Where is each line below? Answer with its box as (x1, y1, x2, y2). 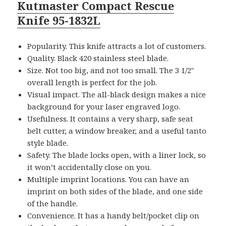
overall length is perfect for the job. (27, 77, 157, 87)
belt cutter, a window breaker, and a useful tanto (27, 125, 207, 136)
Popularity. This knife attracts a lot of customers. (27, 40, 206, 51)
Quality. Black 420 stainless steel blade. (27, 52, 169, 63)
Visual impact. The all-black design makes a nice (27, 89, 206, 99)
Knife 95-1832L (17, 12, 101, 28)
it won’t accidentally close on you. (27, 161, 152, 172)
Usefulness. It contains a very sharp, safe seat (27, 113, 194, 124)
